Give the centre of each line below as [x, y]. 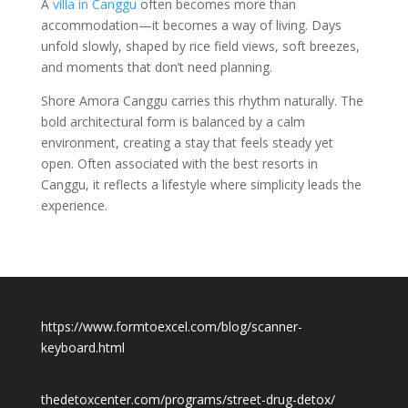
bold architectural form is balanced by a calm [173, 122]
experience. [74, 206]
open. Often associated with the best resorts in [179, 164]
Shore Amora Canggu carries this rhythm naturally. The [202, 101]
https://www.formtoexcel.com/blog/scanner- [171, 327]
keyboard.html [82, 348]
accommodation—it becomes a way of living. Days [191, 25]
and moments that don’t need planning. [156, 67]
